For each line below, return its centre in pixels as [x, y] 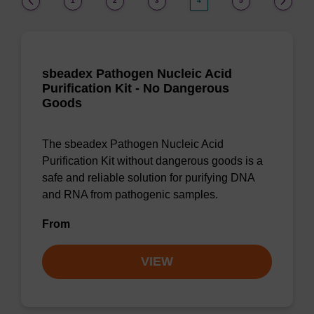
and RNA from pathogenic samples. [130, 194]
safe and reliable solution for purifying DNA [148, 178]
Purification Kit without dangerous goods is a [152, 161]
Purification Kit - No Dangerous [136, 88]
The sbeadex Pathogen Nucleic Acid [133, 144]
